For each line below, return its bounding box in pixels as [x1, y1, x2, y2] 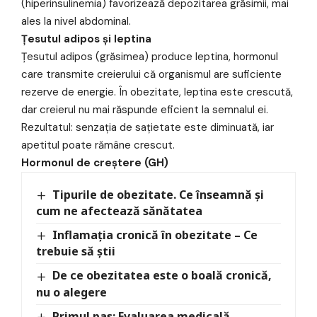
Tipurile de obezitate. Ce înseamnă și [52, 187, 265, 203]
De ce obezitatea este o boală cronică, [52, 267, 272, 284]
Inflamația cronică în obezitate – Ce [52, 227, 258, 243]
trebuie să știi [36, 243, 115, 260]
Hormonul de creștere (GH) [21, 156, 168, 171]
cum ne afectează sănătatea [36, 203, 202, 219]
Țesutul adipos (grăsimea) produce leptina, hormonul [21, 50, 278, 64]
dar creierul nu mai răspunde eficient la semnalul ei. [21, 103, 268, 117]
